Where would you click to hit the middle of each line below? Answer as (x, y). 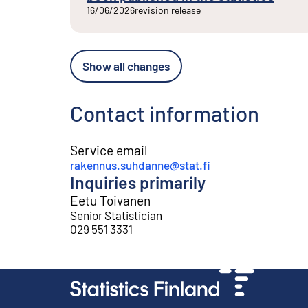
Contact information (165, 113)
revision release (168, 10)
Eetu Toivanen (110, 200)
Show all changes (126, 66)
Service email (109, 150)
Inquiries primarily (138, 182)
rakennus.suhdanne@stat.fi (140, 165)
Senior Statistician (116, 215)
